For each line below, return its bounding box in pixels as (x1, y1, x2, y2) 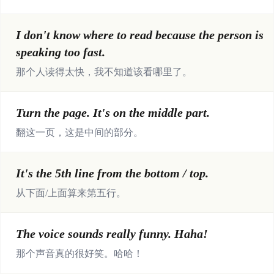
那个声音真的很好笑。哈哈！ (16, 248, 143, 259)
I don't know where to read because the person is (16, 28, 264, 42)
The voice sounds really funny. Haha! (16, 227, 208, 240)
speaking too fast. (16, 45, 105, 59)
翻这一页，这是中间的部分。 (16, 127, 143, 138)
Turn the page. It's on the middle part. (16, 106, 210, 119)
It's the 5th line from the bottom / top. (16, 166, 209, 180)
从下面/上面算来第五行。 (16, 188, 126, 198)
